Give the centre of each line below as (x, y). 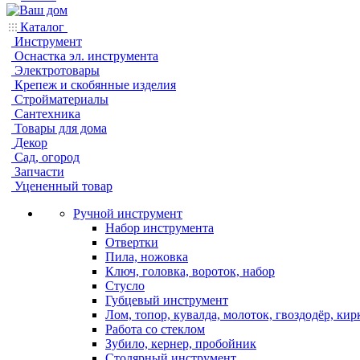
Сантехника (47, 114)
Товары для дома (61, 128)
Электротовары (57, 70)
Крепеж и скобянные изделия (95, 85)
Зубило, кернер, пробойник (181, 344)
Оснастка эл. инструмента (86, 56)
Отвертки (132, 242)
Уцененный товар (63, 186)
